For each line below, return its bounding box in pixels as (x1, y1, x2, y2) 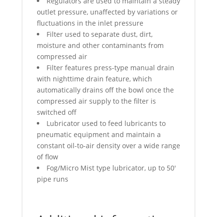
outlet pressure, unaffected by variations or (36, 7, 178, 17)
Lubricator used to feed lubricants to (46, 119, 166, 128)
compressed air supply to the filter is (36, 96, 156, 106)
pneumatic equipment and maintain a (36, 130, 161, 139)
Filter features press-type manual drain (46, 63, 174, 73)
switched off (36, 108, 77, 117)
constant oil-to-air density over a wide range (36, 141, 180, 151)
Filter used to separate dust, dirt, (46, 30, 153, 39)
